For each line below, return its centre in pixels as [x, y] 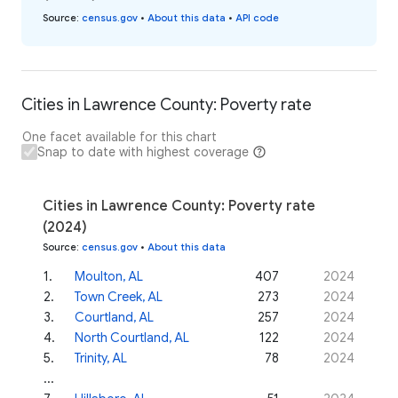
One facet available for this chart [119, 137]
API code [257, 18]
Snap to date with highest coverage [143, 152]
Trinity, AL [101, 358]
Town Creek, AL [119, 297]
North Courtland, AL [132, 338]
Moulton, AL [109, 277]
